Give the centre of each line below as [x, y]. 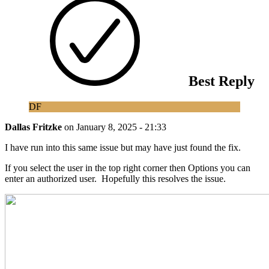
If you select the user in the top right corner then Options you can [128, 168]
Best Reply [220, 81]
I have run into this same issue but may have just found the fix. [123, 147]
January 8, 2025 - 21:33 [121, 127]
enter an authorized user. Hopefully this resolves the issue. [115, 178]
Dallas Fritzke [35, 127]
